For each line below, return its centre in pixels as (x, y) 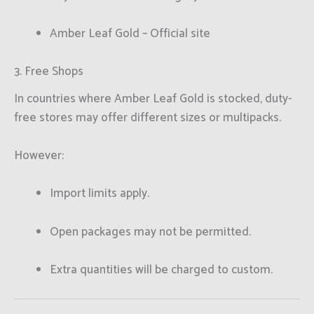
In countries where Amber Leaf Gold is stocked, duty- (153, 99)
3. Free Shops (49, 72)
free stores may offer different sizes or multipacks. (148, 118)
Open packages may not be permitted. (150, 232)
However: (39, 156)
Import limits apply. (100, 194)
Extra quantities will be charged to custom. (161, 269)
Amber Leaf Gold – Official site (130, 34)
